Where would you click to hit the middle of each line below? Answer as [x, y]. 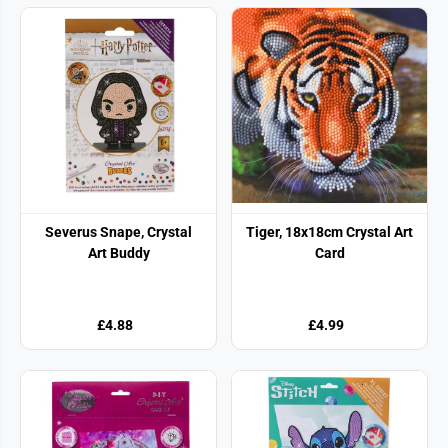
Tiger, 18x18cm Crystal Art [329, 231]
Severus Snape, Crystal [118, 231]
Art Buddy [118, 252]
